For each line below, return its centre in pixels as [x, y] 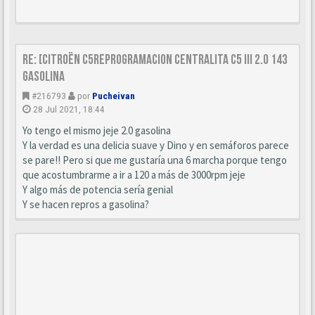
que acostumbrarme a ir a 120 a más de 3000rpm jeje [134, 175]
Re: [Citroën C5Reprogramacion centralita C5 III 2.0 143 [155, 60]
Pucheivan [114, 96]
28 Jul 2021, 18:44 [69, 109]
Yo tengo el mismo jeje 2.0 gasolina [97, 130]
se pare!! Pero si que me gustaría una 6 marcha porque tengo [155, 160]
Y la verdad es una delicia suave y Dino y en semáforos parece [156, 145]
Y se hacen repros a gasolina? [86, 204]
